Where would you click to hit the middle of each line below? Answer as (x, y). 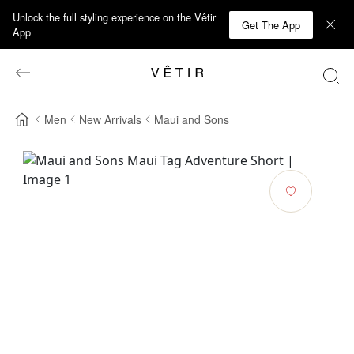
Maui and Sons (192, 119)
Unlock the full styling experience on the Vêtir (114, 17)
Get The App (271, 24)
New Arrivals (110, 119)
